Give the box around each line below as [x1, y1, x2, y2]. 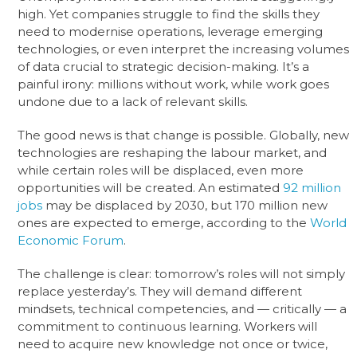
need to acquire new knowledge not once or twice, [18, 335, 328, 351]
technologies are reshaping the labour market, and [18, 144, 328, 160]
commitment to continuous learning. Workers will [18, 318, 318, 334]
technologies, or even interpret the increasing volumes [18, 41, 350, 57]
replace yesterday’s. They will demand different [18, 283, 303, 299]
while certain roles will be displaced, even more [18, 162, 304, 178]
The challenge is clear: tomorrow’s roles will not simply [18, 265, 346, 281]
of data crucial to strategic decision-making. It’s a [18, 58, 310, 74]
